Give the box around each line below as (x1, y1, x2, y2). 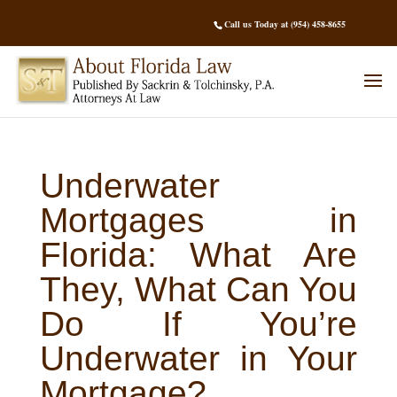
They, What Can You (39, 269, 358, 308)
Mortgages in (39, 200, 358, 239)
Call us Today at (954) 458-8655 (224, 18, 346, 31)
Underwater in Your (39, 339, 358, 378)
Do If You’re (39, 304, 358, 343)
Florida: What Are (39, 235, 358, 274)
